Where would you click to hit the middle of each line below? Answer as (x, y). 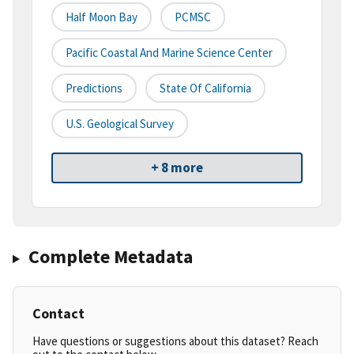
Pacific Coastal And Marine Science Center (169, 53)
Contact (58, 314)
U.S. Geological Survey (120, 124)
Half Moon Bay (102, 17)
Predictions (94, 88)
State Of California (205, 88)
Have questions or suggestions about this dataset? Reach (175, 341)
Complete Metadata (110, 257)
